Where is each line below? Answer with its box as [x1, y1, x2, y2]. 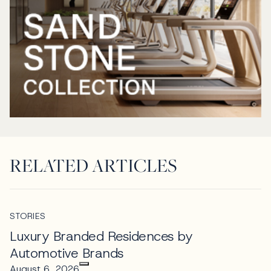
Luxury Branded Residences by [10, 227, 192, 245]
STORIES [10, 210, 46, 221]
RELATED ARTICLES [10, 152, 177, 177]
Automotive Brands [10, 244, 124, 262]
